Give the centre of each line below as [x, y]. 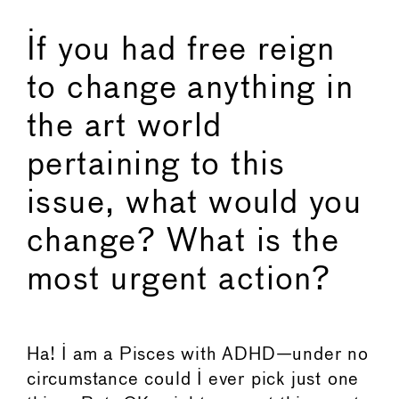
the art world [125, 128]
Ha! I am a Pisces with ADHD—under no [198, 354]
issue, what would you [195, 204]
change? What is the [183, 243]
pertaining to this [156, 166]
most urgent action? [179, 281]
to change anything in [191, 90]
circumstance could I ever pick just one [193, 379]
